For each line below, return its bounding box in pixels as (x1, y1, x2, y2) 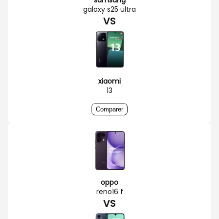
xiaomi (98, 76, 121, 86)
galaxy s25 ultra (83, 4, 136, 14)
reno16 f (96, 186, 123, 197)
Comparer (96, 105, 123, 113)
